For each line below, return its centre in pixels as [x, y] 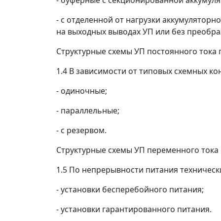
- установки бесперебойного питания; [130, 189]
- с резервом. [81, 130]
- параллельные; [88, 110]
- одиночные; [82, 91]
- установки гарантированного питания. [134, 209]
